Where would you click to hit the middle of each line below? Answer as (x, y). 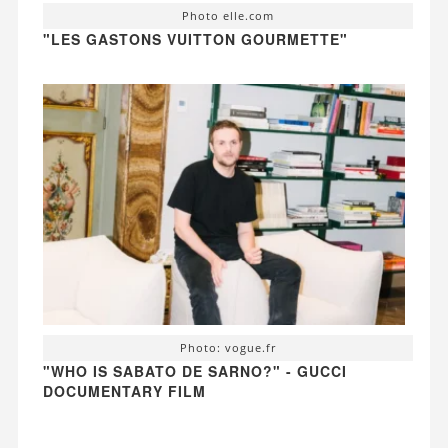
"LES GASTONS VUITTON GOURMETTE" (195, 38)
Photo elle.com (228, 15)
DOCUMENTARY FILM (124, 391)
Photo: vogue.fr (228, 348)
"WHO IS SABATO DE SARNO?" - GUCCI (194, 371)
